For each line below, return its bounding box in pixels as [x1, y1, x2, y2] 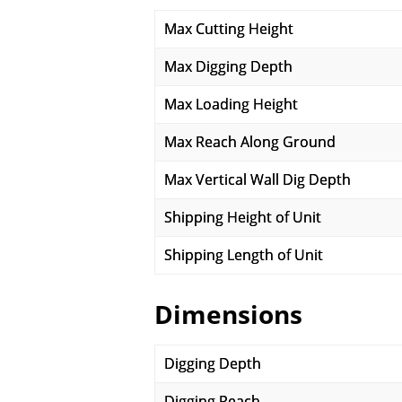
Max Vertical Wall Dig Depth [164, 170, 351, 189]
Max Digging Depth [164, 57, 293, 76]
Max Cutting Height [164, 19, 293, 39]
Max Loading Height [164, 94, 298, 114]
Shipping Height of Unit [164, 207, 321, 227]
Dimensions [154, 297, 302, 331]
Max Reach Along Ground [164, 132, 336, 152]
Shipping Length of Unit [164, 245, 323, 265]
